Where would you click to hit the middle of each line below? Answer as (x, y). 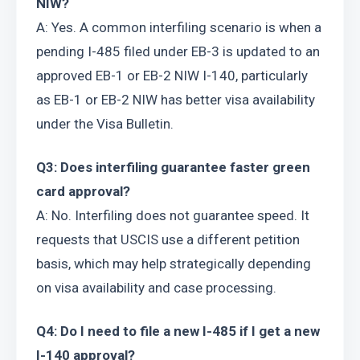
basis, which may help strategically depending (174, 264)
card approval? (83, 191)
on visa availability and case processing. (156, 288)
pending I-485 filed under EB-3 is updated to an (178, 51)
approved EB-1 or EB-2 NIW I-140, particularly (172, 76)
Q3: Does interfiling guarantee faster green (173, 167)
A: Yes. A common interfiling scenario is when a (179, 27)
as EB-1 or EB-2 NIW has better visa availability (176, 100)
